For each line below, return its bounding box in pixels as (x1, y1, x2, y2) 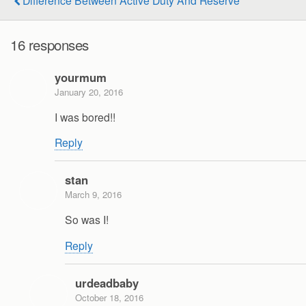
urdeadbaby (75, 274, 139, 291)
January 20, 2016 (55, 85, 123, 98)
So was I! (65, 212, 109, 227)
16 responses (10, 34, 89, 55)
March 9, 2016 (65, 188, 122, 201)
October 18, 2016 (75, 290, 143, 304)
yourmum (55, 68, 107, 85)
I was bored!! (55, 109, 115, 124)
